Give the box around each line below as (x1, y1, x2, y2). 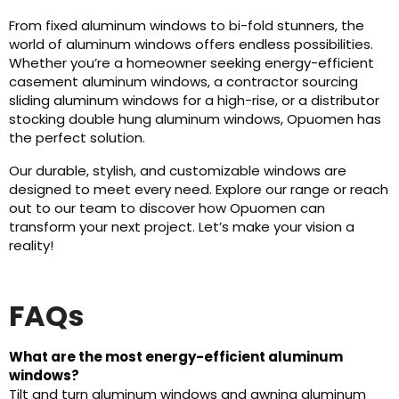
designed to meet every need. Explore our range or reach (9, 180, 388, 199)
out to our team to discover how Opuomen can (9, 199, 325, 217)
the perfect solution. (9, 128, 149, 147)
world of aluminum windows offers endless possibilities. (9, 35, 373, 53)
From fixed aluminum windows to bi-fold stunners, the (9, 16, 364, 35)
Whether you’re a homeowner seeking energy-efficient (9, 53, 374, 72)
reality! (9, 236, 53, 255)
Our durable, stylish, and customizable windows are (9, 161, 346, 180)
